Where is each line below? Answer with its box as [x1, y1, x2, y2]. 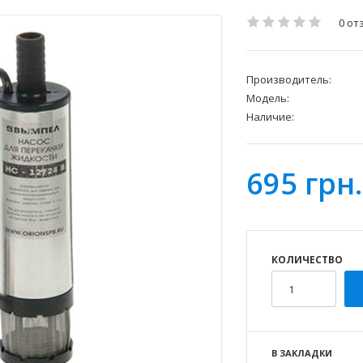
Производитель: [246, 72, 331, 88]
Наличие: [246, 109, 294, 125]
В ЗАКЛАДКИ [271, 347, 332, 360]
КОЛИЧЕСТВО [271, 253, 343, 267]
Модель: [246, 91, 289, 106]
